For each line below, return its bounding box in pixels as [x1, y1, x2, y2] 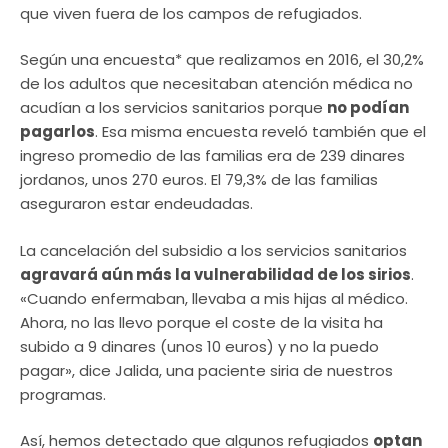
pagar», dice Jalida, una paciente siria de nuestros [20, 359, 393, 381]
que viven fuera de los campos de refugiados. [20, 2, 362, 24]
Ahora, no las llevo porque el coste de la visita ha [20, 311, 383, 333]
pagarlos [20, 121, 95, 143]
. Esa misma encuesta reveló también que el [95, 121, 426, 143]
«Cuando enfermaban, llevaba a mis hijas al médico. [20, 287, 408, 309]
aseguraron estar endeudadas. [20, 193, 253, 215]
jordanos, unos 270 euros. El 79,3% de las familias [20, 169, 378, 191]
